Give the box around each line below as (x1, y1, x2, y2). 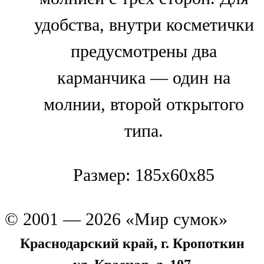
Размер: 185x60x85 (73, 165, 214, 186)
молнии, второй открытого (44, 94, 244, 114)
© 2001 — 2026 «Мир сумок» (5, 209, 227, 230)
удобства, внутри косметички (34, 14, 254, 35)
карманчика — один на (57, 67, 230, 88)
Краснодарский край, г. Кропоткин (19, 235, 245, 252)
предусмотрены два (71, 41, 217, 61)
